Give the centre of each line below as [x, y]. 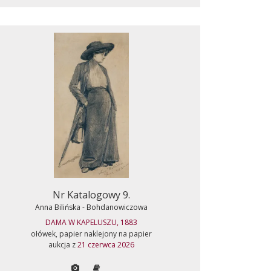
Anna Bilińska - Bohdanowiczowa [91, 207]
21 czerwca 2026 [106, 245]
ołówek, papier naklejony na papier [91, 234]
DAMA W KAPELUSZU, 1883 [91, 222]
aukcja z [63, 245]
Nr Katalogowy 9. [91, 195]
